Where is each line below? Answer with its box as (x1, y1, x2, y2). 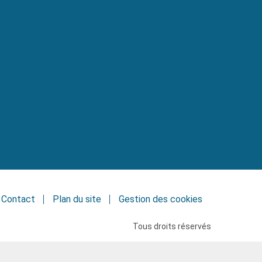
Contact (1, 194, 35, 205)
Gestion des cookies (119, 194, 202, 205)
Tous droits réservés (133, 222, 211, 232)
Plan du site (53, 194, 101, 205)
